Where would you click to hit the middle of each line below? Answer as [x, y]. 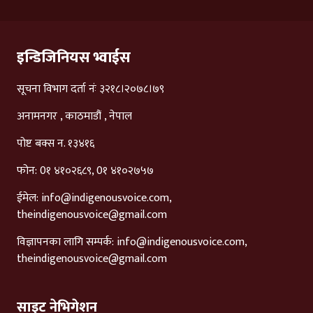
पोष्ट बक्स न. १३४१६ [56, 144]
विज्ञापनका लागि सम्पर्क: [67, 242]
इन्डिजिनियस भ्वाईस [74, 58]
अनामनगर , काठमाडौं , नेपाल [74, 117]
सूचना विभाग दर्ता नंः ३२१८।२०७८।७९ [90, 89]
